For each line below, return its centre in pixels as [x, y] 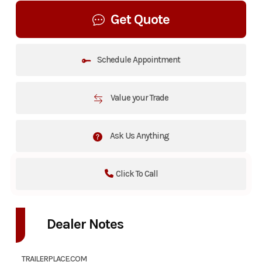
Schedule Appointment [139, 60]
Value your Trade [139, 98]
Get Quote [140, 20]
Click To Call [137, 174]
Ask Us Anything [139, 136]
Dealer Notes [85, 224]
